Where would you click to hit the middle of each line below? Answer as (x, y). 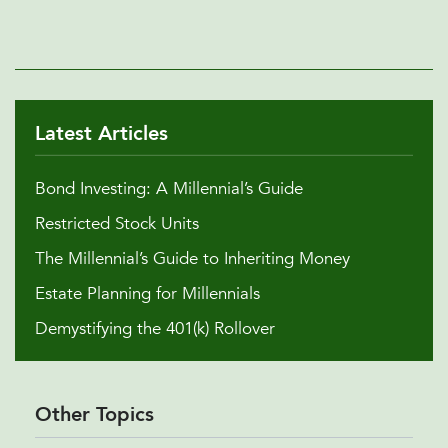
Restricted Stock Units (117, 224)
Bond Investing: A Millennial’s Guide (169, 189)
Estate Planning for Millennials (147, 294)
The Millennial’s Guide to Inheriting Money (192, 259)
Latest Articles (101, 133)
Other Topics (94, 415)
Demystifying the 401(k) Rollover (155, 329)
